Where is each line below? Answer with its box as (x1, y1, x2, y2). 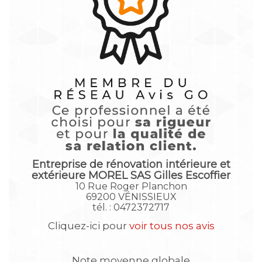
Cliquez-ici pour (47, 220, 129, 232)
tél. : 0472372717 (92, 202, 170, 213)
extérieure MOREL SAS (32, 169, 151, 182)
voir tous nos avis (129, 220, 215, 232)
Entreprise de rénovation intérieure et (32, 158, 230, 171)
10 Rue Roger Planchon (75, 181, 187, 192)
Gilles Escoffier (151, 169, 230, 182)
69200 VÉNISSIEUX (85, 191, 177, 203)
